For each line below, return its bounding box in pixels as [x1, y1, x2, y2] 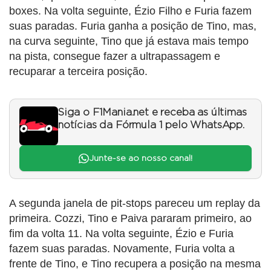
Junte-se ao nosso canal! [88, 154, 192, 163]
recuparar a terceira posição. [9, 65, 148, 78]
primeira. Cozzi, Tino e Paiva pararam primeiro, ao [9, 212, 252, 224]
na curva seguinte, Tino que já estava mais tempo [9, 35, 249, 48]
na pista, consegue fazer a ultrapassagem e [9, 50, 220, 63]
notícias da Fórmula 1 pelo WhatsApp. [58, 120, 244, 131]
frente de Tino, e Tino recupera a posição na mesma [9, 257, 261, 270]
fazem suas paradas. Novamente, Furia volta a [9, 242, 235, 255]
